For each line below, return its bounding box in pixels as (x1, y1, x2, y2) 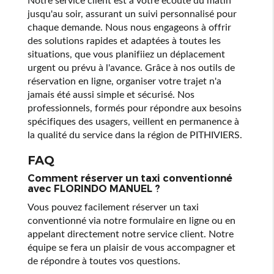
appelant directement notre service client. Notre (27, 228, 234, 239)
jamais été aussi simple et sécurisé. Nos (27, 88, 194, 100)
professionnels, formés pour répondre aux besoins (27, 102, 242, 113)
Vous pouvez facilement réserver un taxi (27, 201, 199, 212)
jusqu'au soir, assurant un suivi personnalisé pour (27, 7, 237, 19)
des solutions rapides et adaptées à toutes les (27, 34, 221, 46)
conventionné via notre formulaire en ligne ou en (27, 214, 235, 226)
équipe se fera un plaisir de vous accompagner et (27, 241, 235, 253)
